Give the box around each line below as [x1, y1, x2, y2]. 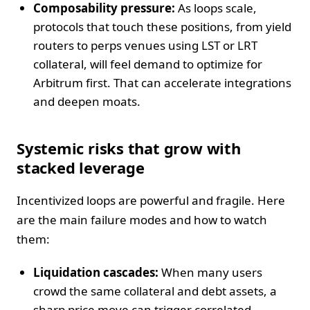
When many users [158, 264, 262, 280]
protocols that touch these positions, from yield [33, 18, 291, 35]
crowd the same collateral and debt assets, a [33, 282, 277, 299]
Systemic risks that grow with [17, 137, 241, 158]
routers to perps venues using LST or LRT [33, 37, 257, 53]
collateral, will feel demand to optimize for [33, 55, 262, 72]
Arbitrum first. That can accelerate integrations [33, 74, 291, 91]
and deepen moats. [33, 93, 140, 109]
